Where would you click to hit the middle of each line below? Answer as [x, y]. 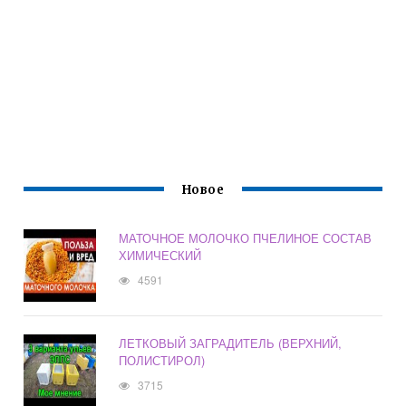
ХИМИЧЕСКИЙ [160, 256]
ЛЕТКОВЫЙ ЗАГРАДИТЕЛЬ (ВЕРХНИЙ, [231, 343]
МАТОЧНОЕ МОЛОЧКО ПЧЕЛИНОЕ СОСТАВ [246, 238]
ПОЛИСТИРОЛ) [162, 361]
